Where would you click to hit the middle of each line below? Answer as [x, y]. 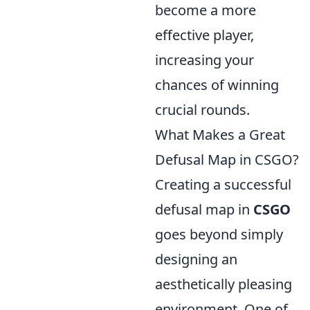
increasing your [204, 60]
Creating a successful [223, 184]
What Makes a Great [220, 135]
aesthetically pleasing [224, 284]
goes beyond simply [219, 234]
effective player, [204, 35]
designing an [196, 259]
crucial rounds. [202, 110]
